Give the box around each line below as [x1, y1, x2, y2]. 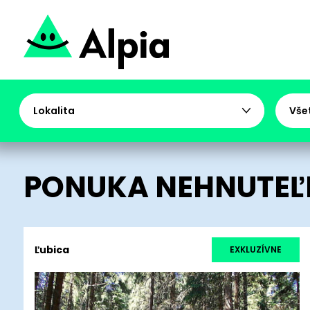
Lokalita [33, 103, 75, 118]
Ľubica [34, 242, 69, 257]
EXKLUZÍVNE [229, 243, 282, 255]
